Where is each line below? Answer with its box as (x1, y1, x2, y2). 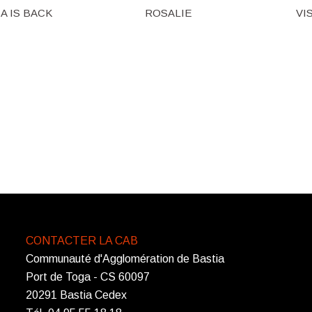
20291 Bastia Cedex (26, 288, 127, 301)
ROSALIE (144, 6, 192, 19)
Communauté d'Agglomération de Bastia (26, 252, 224, 265)
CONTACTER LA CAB (26, 234, 138, 247)
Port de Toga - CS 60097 (26, 270, 150, 283)
